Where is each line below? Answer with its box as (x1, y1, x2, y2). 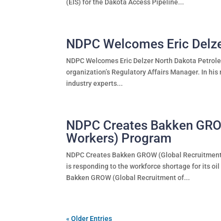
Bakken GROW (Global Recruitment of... (66, 173, 190, 182)
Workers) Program (66, 130, 172, 146)
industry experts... (66, 79, 123, 87)
